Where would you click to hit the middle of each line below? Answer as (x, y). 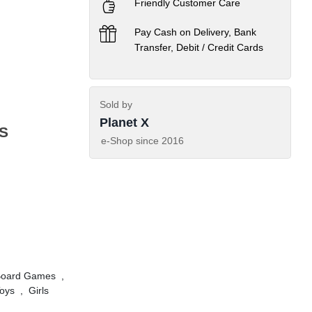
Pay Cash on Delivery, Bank (195, 32)
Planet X (124, 123)
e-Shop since (131, 141)
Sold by (116, 104)
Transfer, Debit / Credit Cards (199, 47)
